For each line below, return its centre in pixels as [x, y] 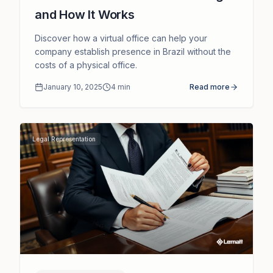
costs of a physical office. [86, 65]
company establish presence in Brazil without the [133, 52]
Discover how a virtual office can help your [121, 38]
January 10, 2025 [73, 87]
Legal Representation [64, 139]
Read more [210, 87]
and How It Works [85, 15]
